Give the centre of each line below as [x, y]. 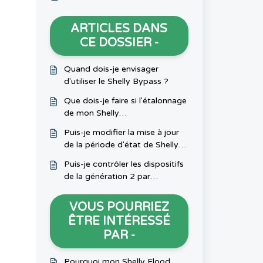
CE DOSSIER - [119, 43]
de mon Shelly [91, 113]
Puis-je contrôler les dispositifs [124, 164]
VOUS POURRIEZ [119, 207]
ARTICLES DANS [119, 29]
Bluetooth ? [87, 189]
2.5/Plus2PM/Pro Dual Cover [121, 125]
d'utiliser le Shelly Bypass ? [116, 81]
